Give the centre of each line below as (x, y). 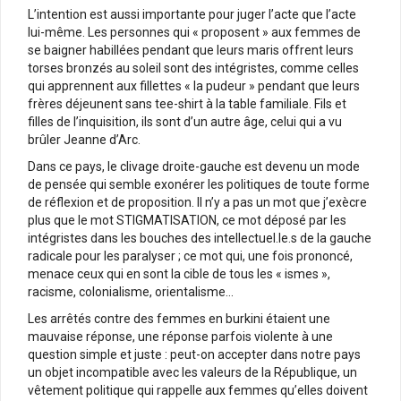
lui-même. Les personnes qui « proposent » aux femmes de (194, 32)
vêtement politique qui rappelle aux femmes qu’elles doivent (198, 390)
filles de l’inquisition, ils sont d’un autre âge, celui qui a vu (185, 121)
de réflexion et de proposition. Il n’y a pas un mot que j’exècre (197, 202)
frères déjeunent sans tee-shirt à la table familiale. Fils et (187, 103)
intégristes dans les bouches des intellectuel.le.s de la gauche (200, 238)
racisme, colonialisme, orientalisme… (131, 291)
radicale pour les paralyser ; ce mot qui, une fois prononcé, (190, 256)
